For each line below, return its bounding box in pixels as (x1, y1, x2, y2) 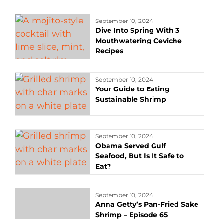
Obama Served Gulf (95, 141, 166, 150)
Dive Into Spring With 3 (95, 26, 180, 35)
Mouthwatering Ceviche (95, 36, 182, 45)
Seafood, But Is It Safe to (95, 151, 184, 160)
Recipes (95, 46, 124, 55)
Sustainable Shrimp (95, 95, 167, 104)
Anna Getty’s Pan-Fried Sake (95, 199, 199, 209)
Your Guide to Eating (95, 85, 170, 93)
